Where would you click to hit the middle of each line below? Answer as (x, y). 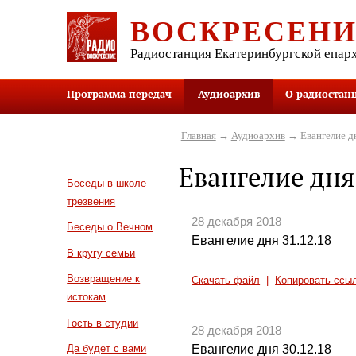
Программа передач (120, 94)
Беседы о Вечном (110, 227)
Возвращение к (104, 279)
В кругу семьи (101, 253)
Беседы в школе (107, 183)
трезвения (91, 201)
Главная (198, 135)
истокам (87, 297)
